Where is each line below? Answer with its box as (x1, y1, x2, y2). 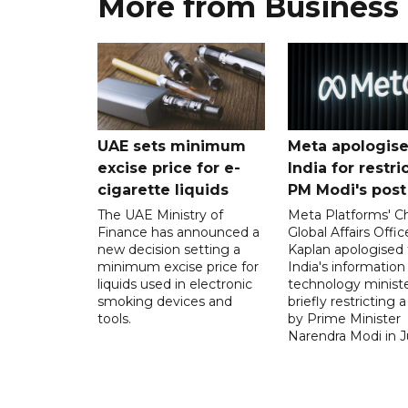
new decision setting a (97, 241, 240, 259)
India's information (287, 259, 405, 276)
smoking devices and (97, 293, 232, 311)
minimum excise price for (97, 259, 259, 276)
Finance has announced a (97, 224, 260, 241)
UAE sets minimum (97, 138, 246, 156)
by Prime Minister (287, 311, 401, 328)
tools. (97, 311, 131, 328)
